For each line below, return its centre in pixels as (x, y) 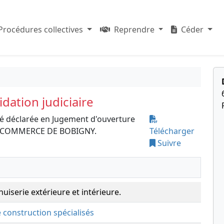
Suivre (168, 143)
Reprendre (134, 29)
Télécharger (172, 131)
